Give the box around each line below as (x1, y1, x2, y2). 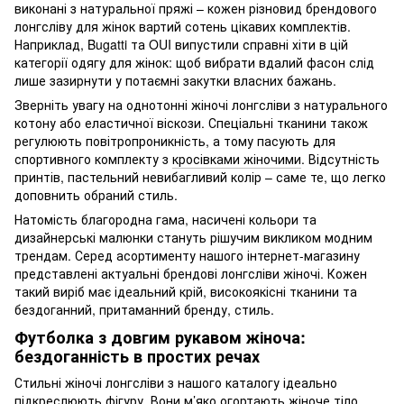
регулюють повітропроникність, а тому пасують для (14, 131, 335, 150)
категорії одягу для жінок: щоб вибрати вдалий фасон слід (14, 52, 374, 71)
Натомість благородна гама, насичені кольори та (14, 209, 317, 228)
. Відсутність (301, 149, 380, 168)
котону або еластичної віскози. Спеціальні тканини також (14, 113, 368, 132)
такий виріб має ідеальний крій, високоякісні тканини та (14, 281, 357, 300)
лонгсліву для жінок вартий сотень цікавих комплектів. (14, 16, 351, 35)
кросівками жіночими (172, 149, 301, 168)
